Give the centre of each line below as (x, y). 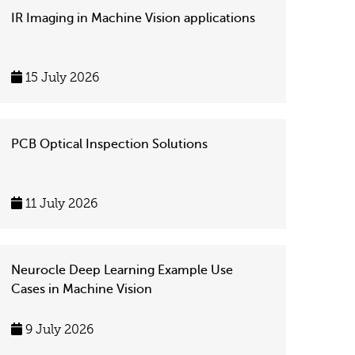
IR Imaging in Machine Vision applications (133, 18)
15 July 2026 (61, 78)
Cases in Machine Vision (82, 289)
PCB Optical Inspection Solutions (109, 144)
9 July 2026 (58, 330)
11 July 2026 (60, 204)
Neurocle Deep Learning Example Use (122, 270)
